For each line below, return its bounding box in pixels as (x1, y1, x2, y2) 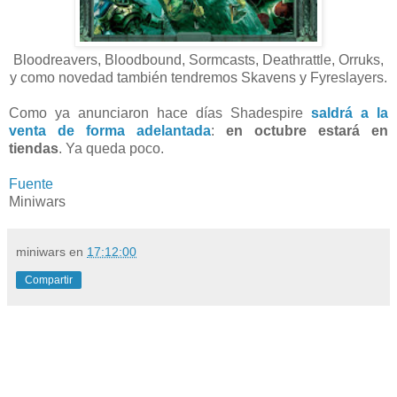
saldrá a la (311, 105, 388, 121)
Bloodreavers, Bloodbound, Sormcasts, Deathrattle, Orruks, (13, 51, 384, 67)
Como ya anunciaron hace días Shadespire (9, 105, 311, 121)
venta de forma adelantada (9, 122, 211, 138)
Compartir (25, 273, 73, 286)
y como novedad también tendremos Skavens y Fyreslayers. (10, 69, 387, 85)
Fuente (9, 175, 53, 191)
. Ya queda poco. (58, 140, 164, 156)
